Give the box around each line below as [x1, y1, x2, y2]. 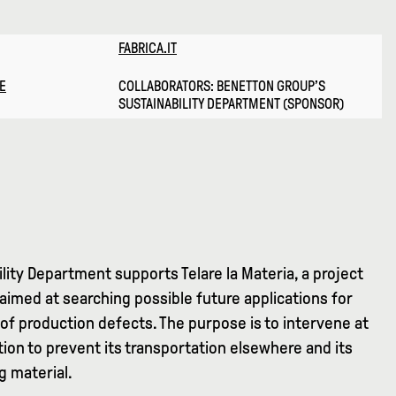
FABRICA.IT [118, 41, 177, 57]
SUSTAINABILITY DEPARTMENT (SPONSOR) [118, 96, 344, 112]
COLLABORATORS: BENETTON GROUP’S [118, 79, 325, 95]
